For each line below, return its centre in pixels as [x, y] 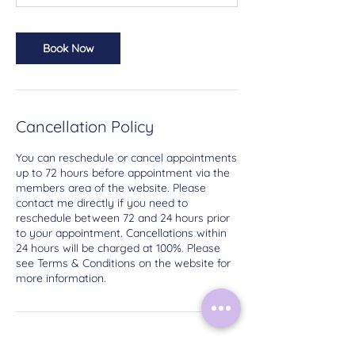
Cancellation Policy [85, 126]
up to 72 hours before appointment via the [123, 172]
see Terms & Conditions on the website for [123, 263]
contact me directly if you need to [102, 202]
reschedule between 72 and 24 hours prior [123, 218]
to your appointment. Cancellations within [121, 233]
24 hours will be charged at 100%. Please [118, 248]
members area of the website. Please [111, 187]
